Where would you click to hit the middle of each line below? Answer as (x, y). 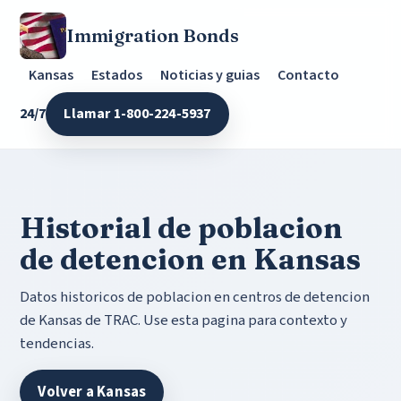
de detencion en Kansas (191, 259)
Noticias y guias (210, 75)
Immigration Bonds (153, 35)
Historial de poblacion (182, 228)
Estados (117, 75)
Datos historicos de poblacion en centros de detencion (195, 297)
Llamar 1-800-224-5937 (137, 114)
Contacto (309, 75)
